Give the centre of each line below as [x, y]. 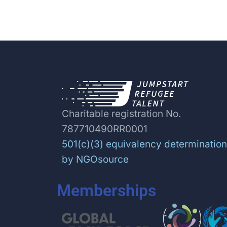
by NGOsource [95, 160]
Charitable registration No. [121, 114]
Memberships [106, 191]
